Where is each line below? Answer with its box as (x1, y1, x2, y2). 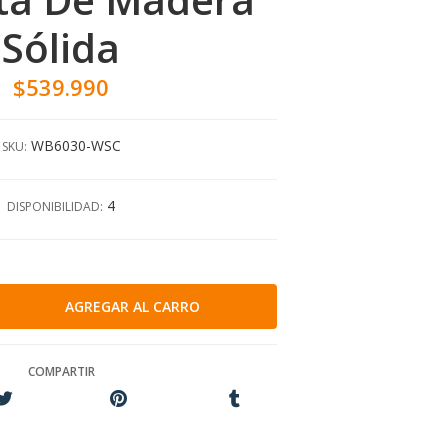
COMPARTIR (27, 363, 95, 380)
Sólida (2, 20, 120, 75)
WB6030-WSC (30, 136, 121, 155)
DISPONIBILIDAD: (7, 198, 103, 215)
